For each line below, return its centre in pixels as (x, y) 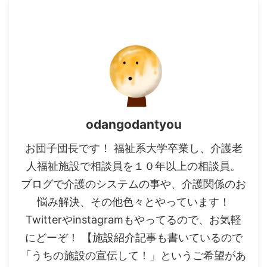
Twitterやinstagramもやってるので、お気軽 (133, 220)
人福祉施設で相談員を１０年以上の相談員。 (133, 166)
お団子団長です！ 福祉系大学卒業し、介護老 (133, 148)
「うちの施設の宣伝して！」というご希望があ (133, 256)
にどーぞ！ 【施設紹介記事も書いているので (133, 238)
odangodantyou (133, 125)
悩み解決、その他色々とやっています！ (133, 202)
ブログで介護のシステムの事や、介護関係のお (133, 184)
